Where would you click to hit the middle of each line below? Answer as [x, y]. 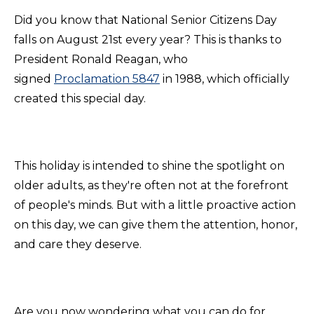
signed [33, 79]
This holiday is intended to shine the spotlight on [149, 166]
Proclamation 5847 [107, 79]
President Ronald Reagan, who [101, 60]
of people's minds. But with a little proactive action [155, 205]
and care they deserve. [78, 245]
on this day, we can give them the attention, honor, [156, 225]
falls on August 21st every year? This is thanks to [148, 40]
